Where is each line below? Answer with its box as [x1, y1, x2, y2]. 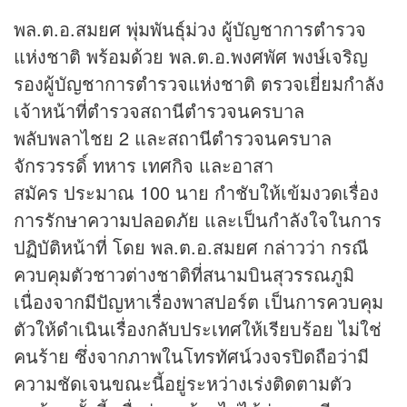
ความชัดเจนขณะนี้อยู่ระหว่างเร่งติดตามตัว [14, 370, 352, 397]
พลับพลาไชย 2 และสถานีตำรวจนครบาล [14, 124, 332, 152]
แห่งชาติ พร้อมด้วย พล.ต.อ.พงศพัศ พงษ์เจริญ [14, 43, 368, 70]
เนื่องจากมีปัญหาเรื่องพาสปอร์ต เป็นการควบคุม [14, 288, 383, 315]
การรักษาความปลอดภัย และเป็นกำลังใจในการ [14, 206, 382, 233]
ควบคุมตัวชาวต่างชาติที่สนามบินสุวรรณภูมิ [14, 261, 354, 288]
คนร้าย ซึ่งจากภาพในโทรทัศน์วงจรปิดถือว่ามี [14, 342, 369, 370]
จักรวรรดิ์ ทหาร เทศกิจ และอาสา [14, 152, 273, 179]
